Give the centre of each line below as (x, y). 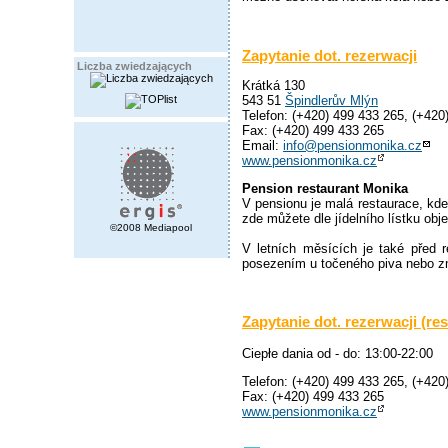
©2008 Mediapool (151, 227)
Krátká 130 (273, 85)
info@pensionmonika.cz (352, 145)
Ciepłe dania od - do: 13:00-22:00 (337, 354)
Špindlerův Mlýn (331, 100)
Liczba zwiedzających (134, 66)
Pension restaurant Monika (325, 188)
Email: (262, 145)
